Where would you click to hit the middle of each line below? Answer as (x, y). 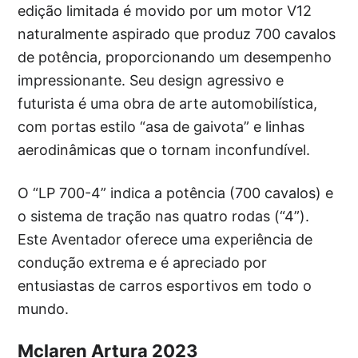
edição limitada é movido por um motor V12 (165, 10)
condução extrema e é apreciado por (143, 262)
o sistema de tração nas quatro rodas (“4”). (164, 216)
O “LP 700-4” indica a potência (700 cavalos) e (176, 193)
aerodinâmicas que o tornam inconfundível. (164, 149)
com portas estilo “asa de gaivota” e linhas (161, 126)
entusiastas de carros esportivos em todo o (165, 285)
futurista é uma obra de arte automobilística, (168, 103)
